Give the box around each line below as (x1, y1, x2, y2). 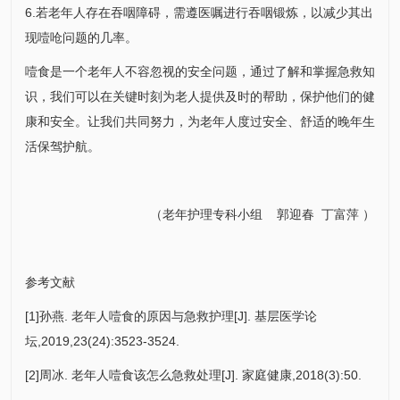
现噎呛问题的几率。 (24, 29, 137, 45)
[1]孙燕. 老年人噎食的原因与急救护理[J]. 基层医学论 (24, 308, 317, 323)
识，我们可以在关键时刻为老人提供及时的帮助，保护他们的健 (24, 88, 375, 104)
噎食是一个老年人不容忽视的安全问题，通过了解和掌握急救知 (24, 63, 375, 79)
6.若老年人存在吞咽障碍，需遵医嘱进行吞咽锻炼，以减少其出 (24, 4, 373, 20)
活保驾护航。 (24, 138, 100, 154)
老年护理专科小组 (162, 206, 278, 221)
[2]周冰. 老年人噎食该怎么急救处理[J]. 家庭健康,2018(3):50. (24, 367, 365, 382)
